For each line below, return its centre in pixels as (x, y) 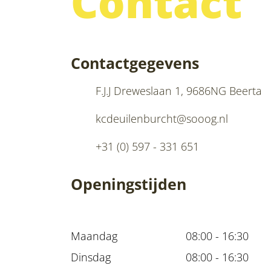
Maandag (94, 236)
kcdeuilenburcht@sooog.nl (162, 118)
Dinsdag (91, 257)
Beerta (246, 90)
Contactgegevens (135, 63)
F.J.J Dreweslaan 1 (138, 90)
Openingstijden (129, 184)
